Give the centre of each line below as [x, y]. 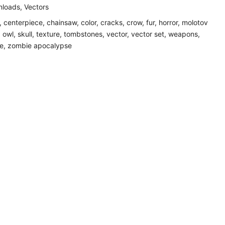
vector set [148, 34]
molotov [195, 22]
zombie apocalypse [40, 45]
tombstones [83, 34]
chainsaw [62, 22]
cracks [111, 22]
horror [168, 22]
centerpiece [23, 22]
